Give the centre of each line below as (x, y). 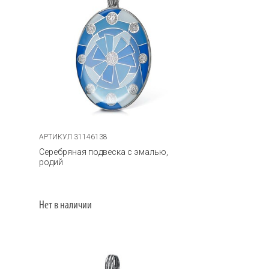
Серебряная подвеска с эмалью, (104, 152)
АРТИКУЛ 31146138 (74, 137)
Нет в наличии (66, 205)
